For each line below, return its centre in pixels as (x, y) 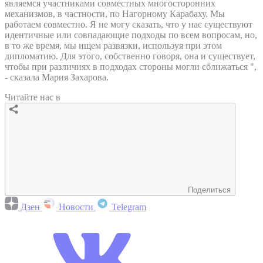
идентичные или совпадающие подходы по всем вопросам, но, (131, 35)
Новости (76, 207)
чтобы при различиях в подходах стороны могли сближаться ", (131, 66)
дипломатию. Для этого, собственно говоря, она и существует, (130, 56)
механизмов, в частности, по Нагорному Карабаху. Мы (115, 14)
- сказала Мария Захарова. (57, 77)
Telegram (128, 207)
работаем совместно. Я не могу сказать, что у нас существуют (129, 24)
